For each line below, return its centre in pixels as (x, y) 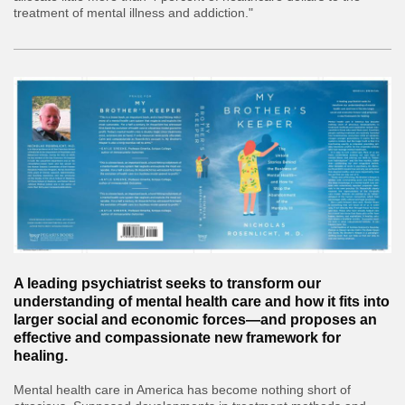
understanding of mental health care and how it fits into (202, 302)
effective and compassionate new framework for (177, 338)
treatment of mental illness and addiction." (133, 13)
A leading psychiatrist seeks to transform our (167, 284)
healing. (41, 356)
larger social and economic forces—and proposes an (195, 320)
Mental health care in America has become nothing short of (182, 390)
